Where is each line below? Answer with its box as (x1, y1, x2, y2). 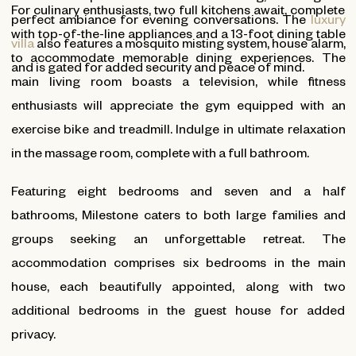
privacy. (10, 325, 56, 341)
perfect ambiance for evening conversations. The (10, 10, 311, 26)
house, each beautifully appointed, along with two (10, 277, 346, 293)
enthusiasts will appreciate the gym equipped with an (10, 96, 346, 112)
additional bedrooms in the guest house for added (10, 301, 346, 317)
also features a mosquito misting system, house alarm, (33, 34, 346, 50)
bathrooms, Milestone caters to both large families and (10, 206, 346, 222)
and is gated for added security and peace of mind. (10, 58, 304, 74)
